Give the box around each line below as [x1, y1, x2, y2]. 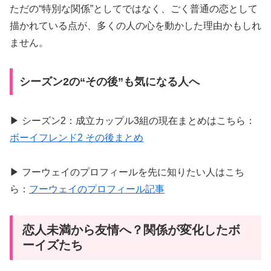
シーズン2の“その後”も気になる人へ [19, 76, 200, 88]
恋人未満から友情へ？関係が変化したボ [22, 223, 240, 237]
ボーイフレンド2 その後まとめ [10, 132, 143, 143]
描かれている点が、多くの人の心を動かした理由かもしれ [10, 20, 261, 31]
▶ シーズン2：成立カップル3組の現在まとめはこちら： [10, 116, 255, 126]
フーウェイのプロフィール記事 [29, 184, 165, 194]
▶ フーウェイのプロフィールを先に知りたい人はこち [10, 167, 244, 177]
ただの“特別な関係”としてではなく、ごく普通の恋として [10, 3, 258, 14]
